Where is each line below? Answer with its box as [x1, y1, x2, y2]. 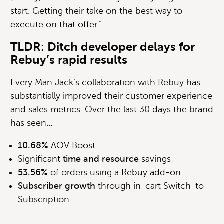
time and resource [63, 154, 139, 164]
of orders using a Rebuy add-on [50, 167, 181, 178]
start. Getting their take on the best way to [10, 5, 182, 16]
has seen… [10, 118, 53, 128]
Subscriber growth [18, 181, 96, 191]
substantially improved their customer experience [10, 91, 212, 101]
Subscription [18, 194, 70, 205]
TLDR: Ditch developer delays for [10, 39, 195, 54]
